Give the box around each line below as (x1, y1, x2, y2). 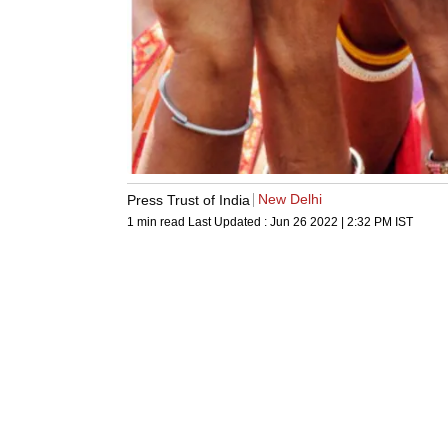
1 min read (127, 215, 188, 230)
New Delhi (258, 191, 322, 208)
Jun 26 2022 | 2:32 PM (270, 215, 392, 230)
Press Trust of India (127, 191, 250, 208)
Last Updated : (188, 215, 270, 230)
